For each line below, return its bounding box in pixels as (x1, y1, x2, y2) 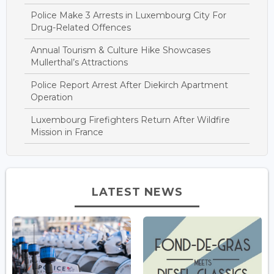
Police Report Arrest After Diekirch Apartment (31, 79, 228, 91)
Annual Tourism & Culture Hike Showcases (31, 44, 210, 56)
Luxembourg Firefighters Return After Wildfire (31, 114, 230, 125)
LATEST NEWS (91, 185, 183, 199)
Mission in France (31, 126, 103, 138)
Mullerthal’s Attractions (31, 56, 128, 68)
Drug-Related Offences (31, 21, 131, 33)
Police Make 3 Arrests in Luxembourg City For (31, 9, 226, 21)
